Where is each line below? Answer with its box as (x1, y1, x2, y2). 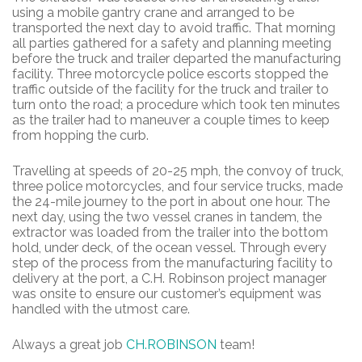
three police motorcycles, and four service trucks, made (12, 178, 343, 194)
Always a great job (12, 336, 126, 352)
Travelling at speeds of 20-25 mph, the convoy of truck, (12, 162, 343, 179)
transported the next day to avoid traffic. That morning (12, 19, 335, 36)
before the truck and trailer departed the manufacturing (12, 50, 341, 66)
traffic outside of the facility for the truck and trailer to (12, 81, 329, 97)
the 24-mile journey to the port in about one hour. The (12, 193, 330, 209)
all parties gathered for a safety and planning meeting (12, 35, 331, 51)
